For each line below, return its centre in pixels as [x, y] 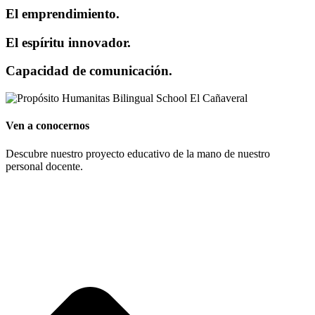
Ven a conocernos [47, 126]
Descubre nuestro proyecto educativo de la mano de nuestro [138, 153]
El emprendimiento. [63, 14]
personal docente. [44, 166]
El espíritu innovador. [68, 42]
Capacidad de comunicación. [89, 71]
